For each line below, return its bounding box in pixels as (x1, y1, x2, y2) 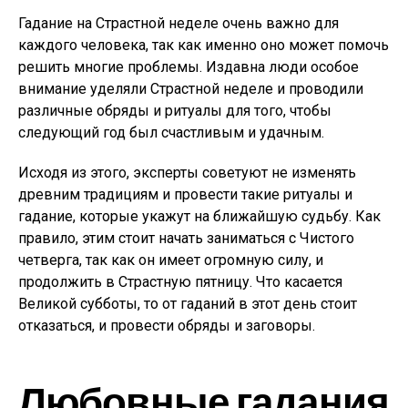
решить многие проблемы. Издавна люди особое (18, 58, 359, 76)
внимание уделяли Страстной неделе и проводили (18, 80, 363, 97)
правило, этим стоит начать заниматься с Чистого (18, 229, 354, 247)
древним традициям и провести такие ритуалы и (18, 186, 352, 203)
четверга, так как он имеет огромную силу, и (18, 251, 323, 269)
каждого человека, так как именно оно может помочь (18, 36, 389, 54)
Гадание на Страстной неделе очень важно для (18, 15, 339, 32)
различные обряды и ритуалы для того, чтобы (18, 102, 331, 119)
